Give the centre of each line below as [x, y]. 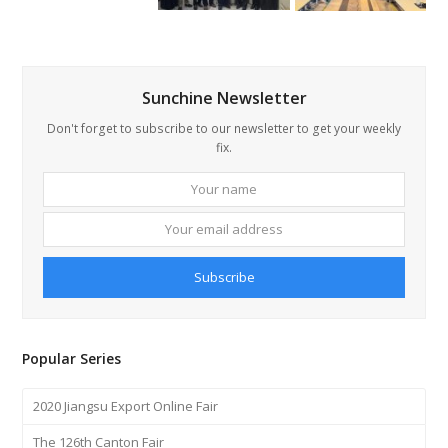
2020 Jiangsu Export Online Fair [126, 406]
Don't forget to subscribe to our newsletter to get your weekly [224, 129]
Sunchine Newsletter [224, 98]
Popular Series [72, 359]
